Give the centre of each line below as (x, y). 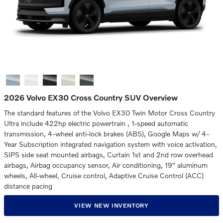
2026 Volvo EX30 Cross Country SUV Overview (91, 97)
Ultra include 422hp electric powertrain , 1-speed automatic (96, 123)
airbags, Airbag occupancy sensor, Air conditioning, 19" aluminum (106, 165)
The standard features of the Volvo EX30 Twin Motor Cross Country (110, 113)
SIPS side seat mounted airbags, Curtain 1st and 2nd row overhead (109, 155)
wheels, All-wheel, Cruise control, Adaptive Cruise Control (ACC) (104, 175)
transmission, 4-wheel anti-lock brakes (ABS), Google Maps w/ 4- (107, 134)
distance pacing (28, 186)
